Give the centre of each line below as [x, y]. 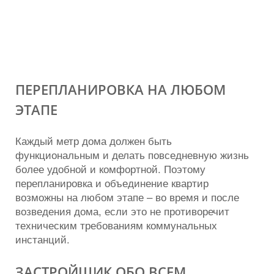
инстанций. [43, 239]
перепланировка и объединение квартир [112, 182]
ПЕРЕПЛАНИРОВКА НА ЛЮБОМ [120, 89]
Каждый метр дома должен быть [94, 140]
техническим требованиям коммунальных [116, 224]
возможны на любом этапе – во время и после [127, 196]
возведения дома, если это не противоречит [122, 210]
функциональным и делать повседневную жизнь [132, 154]
